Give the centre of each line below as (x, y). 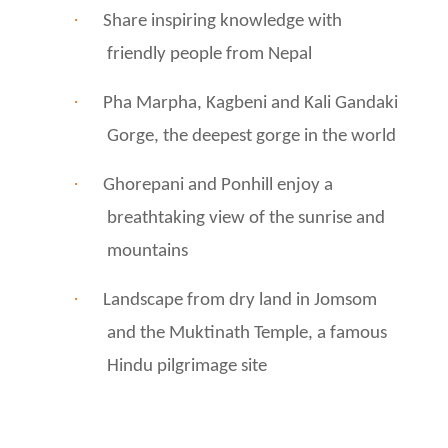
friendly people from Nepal (209, 54)
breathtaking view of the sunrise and (246, 218)
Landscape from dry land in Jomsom (240, 300)
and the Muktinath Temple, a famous (247, 333)
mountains (147, 251)
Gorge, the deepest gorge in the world (251, 136)
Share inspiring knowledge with (222, 21)
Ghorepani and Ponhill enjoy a (218, 185)
